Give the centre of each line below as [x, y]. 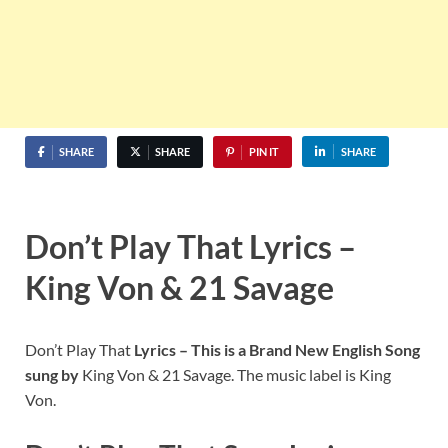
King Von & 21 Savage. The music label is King [235, 374]
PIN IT [263, 152]
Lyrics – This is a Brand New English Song [277, 349]
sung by [52, 374]
